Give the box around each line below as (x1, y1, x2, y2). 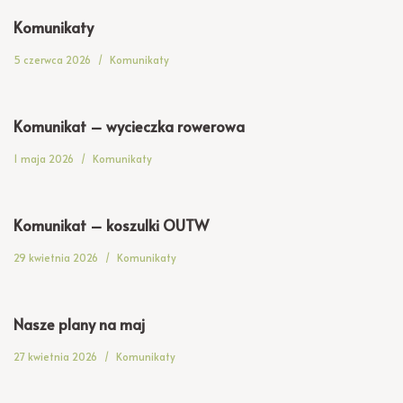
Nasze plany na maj (13, 314, 145, 335)
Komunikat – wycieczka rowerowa (13, 116, 245, 137)
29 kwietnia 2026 (13, 250, 98, 264)
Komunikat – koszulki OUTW (13, 215, 209, 236)
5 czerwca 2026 (13, 52, 91, 67)
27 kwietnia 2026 (13, 349, 97, 363)
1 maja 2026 (13, 151, 74, 166)
